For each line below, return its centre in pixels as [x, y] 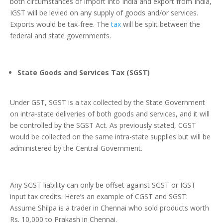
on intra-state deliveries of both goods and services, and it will [110, 114]
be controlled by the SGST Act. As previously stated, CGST [103, 125]
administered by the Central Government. [76, 148]
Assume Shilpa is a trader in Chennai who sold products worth [110, 208]
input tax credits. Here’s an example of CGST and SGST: [99, 197]
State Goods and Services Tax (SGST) [84, 73]
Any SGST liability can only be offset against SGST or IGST [103, 185]
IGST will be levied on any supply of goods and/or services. [104, 13]
